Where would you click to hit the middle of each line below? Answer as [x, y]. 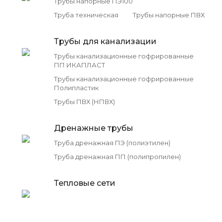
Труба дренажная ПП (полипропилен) [117, 156]
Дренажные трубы [94, 128]
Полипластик [76, 87]
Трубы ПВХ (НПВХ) [84, 101]
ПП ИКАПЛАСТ [80, 65]
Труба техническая [86, 15]
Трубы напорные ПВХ [169, 15]
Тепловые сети [85, 183]
